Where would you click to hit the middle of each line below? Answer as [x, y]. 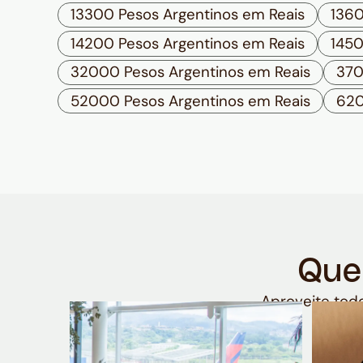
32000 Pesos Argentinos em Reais [190, 72]
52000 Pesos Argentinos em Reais [190, 100]
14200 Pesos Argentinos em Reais [187, 43]
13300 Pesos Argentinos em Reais [187, 15]
